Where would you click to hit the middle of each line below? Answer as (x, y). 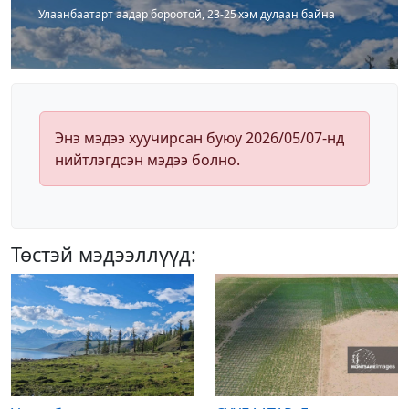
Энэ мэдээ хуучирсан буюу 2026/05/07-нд (199, 138)
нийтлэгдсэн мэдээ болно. (147, 160)
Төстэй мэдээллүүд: (104, 255)
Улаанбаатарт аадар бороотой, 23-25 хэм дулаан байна (187, 15)
